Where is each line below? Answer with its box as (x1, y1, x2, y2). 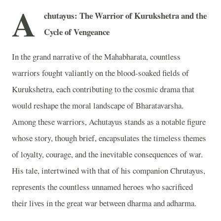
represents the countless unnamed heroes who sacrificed (12, 181, 193, 192)
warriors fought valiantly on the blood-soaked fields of (12, 67, 189, 78)
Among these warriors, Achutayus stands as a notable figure (12, 115, 206, 127)
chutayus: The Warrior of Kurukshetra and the (44, 9, 207, 22)
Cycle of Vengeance (44, 26, 110, 38)
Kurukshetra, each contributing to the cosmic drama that (12, 83, 194, 95)
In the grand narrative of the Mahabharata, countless (12, 50, 181, 62)
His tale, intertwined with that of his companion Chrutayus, (12, 164, 205, 176)
